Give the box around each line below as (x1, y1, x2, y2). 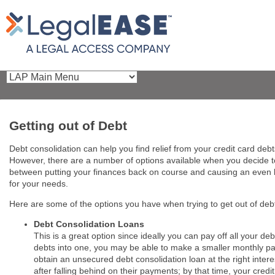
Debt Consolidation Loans (34, 219, 144, 229)
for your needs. (9, 178, 68, 188)
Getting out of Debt (9, 118, 127, 133)
